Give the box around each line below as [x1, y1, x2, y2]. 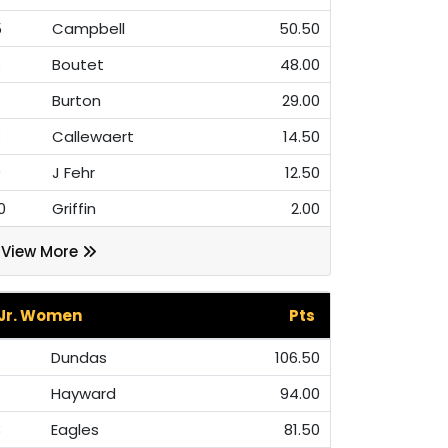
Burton [52, 90, 101, 112]
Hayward [51, 382, 116, 404]
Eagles [51, 418, 99, 440]
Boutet [52, 54, 104, 76]
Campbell [52, 18, 125, 40]
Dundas [51, 346, 107, 368]
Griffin [52, 198, 96, 220]
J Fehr [52, 162, 95, 184]
